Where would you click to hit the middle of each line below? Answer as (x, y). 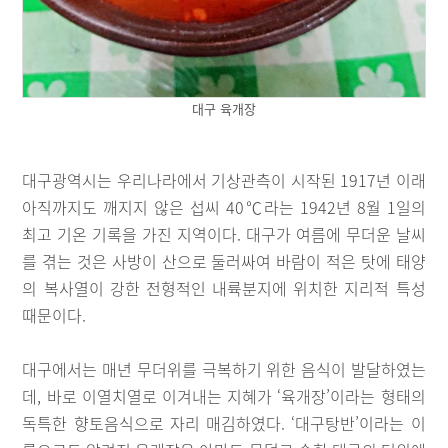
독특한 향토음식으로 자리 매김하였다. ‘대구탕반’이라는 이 (224, 422)
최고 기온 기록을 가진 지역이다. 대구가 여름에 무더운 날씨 (224, 233)
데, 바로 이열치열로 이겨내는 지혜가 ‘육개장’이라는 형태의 (224, 395)
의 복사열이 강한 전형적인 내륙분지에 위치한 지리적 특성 (224, 287)
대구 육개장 (224, 108)
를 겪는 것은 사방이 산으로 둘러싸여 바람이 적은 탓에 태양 (224, 260)
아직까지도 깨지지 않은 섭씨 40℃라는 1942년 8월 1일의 (224, 206)
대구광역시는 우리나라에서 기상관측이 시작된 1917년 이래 (224, 179)
